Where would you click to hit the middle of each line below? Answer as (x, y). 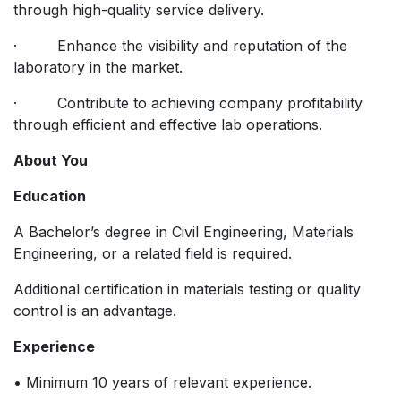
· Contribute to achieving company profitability (188, 102)
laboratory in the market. (98, 67)
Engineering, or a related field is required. (155, 253)
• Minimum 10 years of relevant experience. (162, 382)
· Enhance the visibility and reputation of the (180, 45)
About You (51, 160)
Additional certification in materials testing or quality (187, 289)
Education (50, 196)
